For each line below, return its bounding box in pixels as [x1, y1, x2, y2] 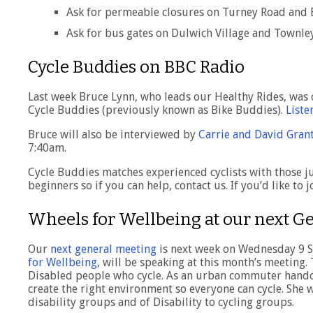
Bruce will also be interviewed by [28, 128, 198, 142]
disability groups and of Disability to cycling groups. [28, 296, 294, 310]
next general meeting [50, 242, 156, 256]
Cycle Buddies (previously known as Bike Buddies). [28, 103, 286, 117]
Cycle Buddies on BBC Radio [28, 57, 245, 78]
